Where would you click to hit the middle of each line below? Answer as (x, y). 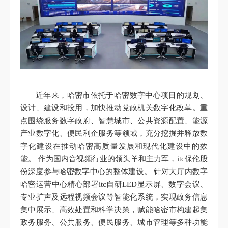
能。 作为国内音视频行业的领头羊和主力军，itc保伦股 (114, 159)
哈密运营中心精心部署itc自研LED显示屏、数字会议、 (114, 184)
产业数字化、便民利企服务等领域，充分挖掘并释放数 (114, 134)
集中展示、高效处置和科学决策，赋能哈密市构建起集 (114, 210)
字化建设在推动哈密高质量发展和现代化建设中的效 (114, 146)
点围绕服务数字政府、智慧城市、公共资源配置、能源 (114, 121)
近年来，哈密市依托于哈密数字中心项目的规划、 (122, 95)
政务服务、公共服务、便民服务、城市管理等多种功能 (114, 223)
